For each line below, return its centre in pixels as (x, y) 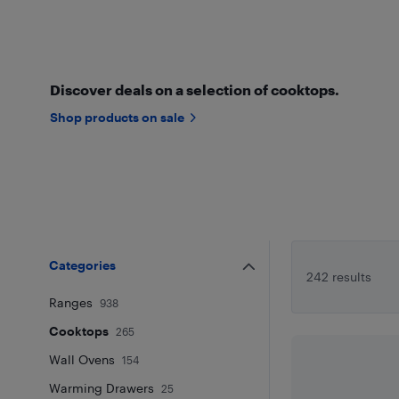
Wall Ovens (82, 359)
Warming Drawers (102, 387)
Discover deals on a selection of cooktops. (194, 89)
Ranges (71, 302)
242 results (339, 276)
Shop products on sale (117, 117)
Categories (83, 265)
